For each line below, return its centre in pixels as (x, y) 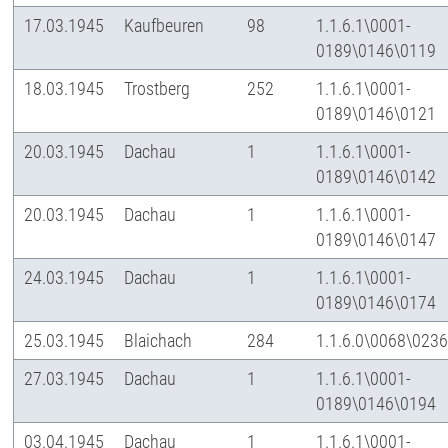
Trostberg (157, 88)
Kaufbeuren (164, 25)
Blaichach (158, 340)
